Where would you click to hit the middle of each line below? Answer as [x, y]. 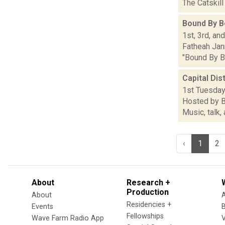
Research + [148, 183]
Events [42, 207]
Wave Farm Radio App [68, 218]
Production [148, 192]
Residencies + [149, 205]
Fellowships [145, 216]
